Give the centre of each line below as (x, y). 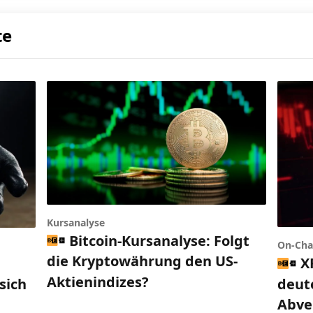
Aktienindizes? (97, 282)
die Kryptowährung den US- (142, 261)
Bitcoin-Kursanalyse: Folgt (160, 240)
